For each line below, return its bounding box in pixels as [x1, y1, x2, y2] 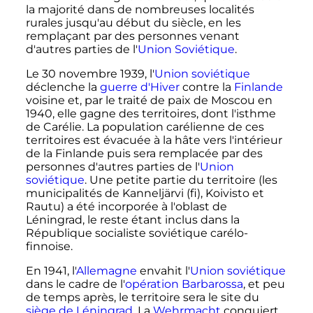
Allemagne [75, 264, 137, 278]
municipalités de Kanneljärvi [25, 187, 187, 201]
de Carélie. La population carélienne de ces [25, 120, 264, 134]
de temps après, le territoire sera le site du [25, 291, 259, 305]
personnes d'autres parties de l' [25, 160, 200, 174]
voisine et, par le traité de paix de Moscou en [25, 94, 272, 108]
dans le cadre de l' [25, 277, 125, 291]
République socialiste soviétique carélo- [25, 226, 248, 240]
